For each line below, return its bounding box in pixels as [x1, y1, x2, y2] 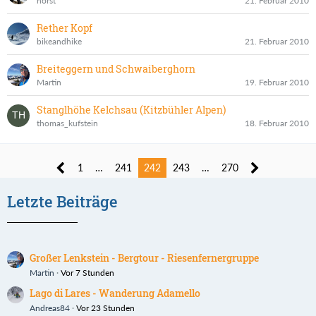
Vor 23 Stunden [76, 302, 135, 313]
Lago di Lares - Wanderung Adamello [30, 286, 200, 300]
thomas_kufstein [37, 117, 98, 128]
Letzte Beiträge [7, 190, 118, 212]
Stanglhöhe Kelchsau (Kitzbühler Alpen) [37, 102, 226, 116]
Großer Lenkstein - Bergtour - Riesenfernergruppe [30, 250, 259, 265]
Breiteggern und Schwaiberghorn [37, 61, 195, 75]
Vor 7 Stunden [61, 267, 114, 278]
